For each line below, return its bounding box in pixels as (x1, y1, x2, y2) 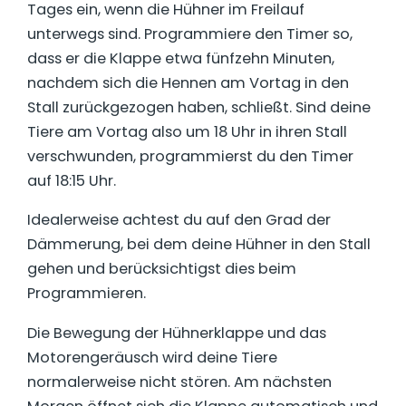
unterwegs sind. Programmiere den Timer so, (27, 24, 353, 45)
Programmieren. (27, 283, 146, 304)
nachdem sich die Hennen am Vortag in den (27, 72, 349, 94)
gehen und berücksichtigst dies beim (27, 258, 296, 280)
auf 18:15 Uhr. (27, 170, 116, 192)
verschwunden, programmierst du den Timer (27, 146, 353, 168)
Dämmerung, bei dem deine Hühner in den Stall (27, 234, 371, 256)
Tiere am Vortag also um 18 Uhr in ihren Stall (27, 121, 347, 143)
